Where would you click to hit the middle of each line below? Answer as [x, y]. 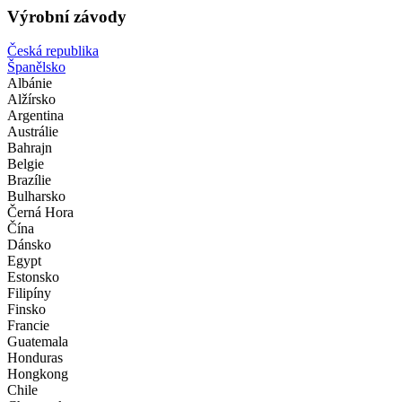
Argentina [35, 116]
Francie [28, 326]
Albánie [30, 83]
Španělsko [36, 67]
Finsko [26, 310]
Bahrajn [30, 148]
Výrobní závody [67, 16]
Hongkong [38, 374]
